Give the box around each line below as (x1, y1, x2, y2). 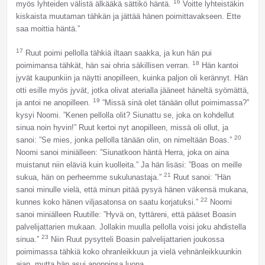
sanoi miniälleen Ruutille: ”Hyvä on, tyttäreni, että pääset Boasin (15, 210, 236, 219)
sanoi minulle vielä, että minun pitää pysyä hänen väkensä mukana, (15, 185, 248, 195)
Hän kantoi (199, 61, 238, 70)
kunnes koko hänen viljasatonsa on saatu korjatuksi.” (15, 198, 201, 207)
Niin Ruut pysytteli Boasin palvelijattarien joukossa (48, 235, 224, 244)
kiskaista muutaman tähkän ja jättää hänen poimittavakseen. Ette (15, 12, 241, 21)
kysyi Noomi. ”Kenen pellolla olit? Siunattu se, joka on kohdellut (15, 111, 234, 120)
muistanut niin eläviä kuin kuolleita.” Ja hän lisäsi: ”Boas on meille (15, 160, 242, 170)
